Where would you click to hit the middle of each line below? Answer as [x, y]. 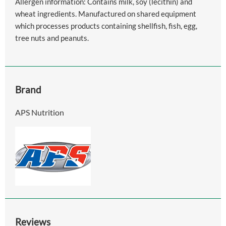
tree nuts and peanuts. [52, 38]
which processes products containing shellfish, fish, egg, [106, 26]
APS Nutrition [40, 112]
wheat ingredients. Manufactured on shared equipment [106, 14]
